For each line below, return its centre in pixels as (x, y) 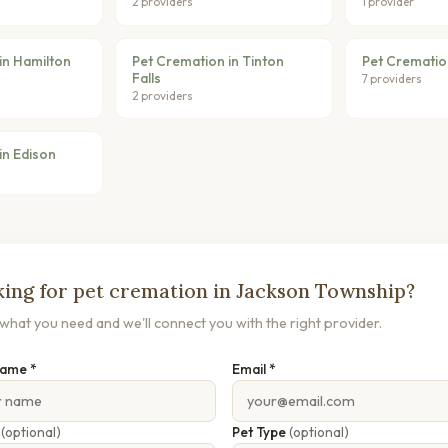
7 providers (391, 78)
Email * (254, 368)
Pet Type (260, 432)
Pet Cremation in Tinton (208, 60)
